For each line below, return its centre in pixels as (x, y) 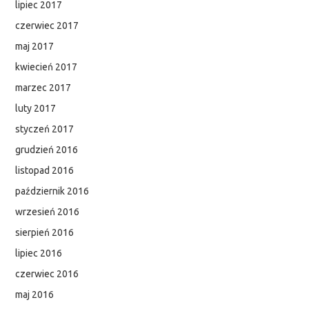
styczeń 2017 (45, 129)
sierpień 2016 (45, 233)
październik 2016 (52, 191)
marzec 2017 (43, 88)
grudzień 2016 (47, 150)
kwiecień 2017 (47, 67)
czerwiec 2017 (47, 26)
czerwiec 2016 (47, 274)
